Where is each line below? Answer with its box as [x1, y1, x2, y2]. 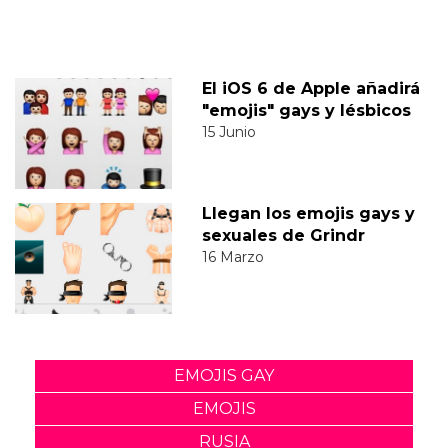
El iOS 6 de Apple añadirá [201, 78, 420, 98]
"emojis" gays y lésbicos [201, 100, 411, 120]
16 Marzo [201, 247, 264, 266]
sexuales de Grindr [201, 225, 365, 245]
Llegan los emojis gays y [201, 203, 415, 223]
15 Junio [201, 122, 256, 141]
